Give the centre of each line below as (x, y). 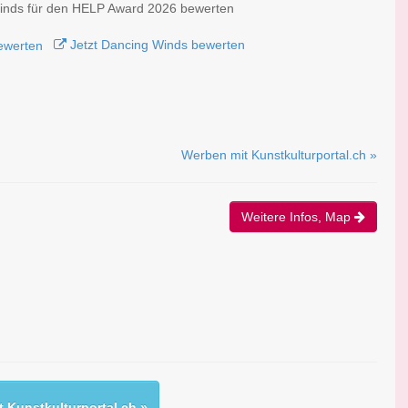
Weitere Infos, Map (298, 217)
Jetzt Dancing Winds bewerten (155, 45)
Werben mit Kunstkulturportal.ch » (279, 155)
